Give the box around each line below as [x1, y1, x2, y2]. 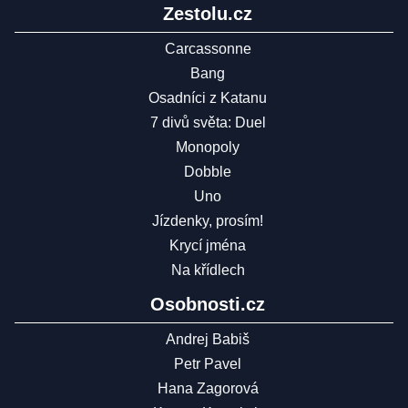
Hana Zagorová [157, 381, 259, 397]
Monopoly [176, 139, 240, 156]
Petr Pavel [174, 356, 241, 372]
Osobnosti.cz [150, 294, 265, 315]
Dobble [184, 164, 231, 180]
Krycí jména [169, 238, 246, 254]
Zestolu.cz [163, 4, 252, 25]
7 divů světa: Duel [149, 115, 266, 131]
